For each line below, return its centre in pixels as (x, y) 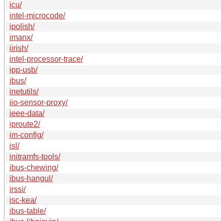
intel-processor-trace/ (46, 59)
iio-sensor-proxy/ (38, 102)
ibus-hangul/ (31, 178)
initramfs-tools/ (35, 156)
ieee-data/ (27, 113)
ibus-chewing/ (34, 167)
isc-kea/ (23, 200)
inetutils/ (24, 91)
